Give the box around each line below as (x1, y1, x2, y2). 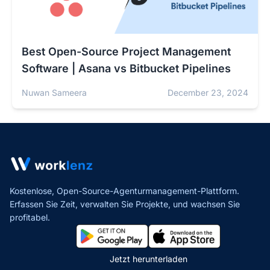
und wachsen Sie (173, 199, 240, 210)
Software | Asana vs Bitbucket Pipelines (22, 62, 231, 75)
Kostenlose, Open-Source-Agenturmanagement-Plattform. (10, 186, 239, 196)
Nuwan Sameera (22, 87, 87, 98)
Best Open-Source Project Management (22, 45, 231, 58)
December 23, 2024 (168, 87, 248, 98)
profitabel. (10, 212, 50, 223)
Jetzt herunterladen (109, 254, 187, 265)
